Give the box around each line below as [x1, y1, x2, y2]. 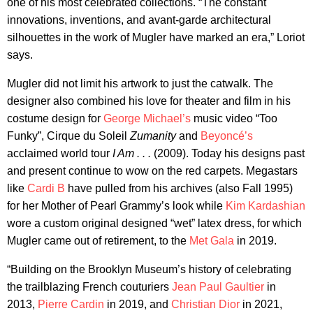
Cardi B [27, 182, 65, 195]
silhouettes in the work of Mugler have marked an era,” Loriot [7, 31, 305, 44]
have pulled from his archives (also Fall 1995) [65, 182, 293, 195]
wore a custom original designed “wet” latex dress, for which [7, 217, 302, 230]
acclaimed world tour [7, 147, 112, 160]
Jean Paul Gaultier [172, 281, 264, 293]
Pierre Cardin [38, 298, 104, 311]
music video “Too [191, 112, 277, 125]
